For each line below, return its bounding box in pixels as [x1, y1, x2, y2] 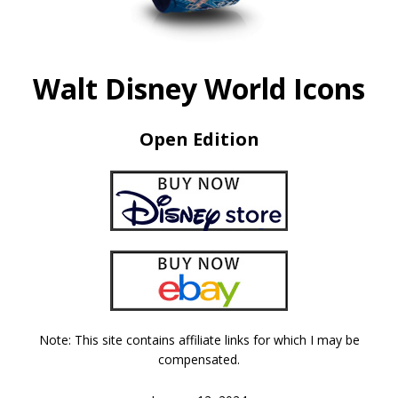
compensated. [158, 350, 240, 368]
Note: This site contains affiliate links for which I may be [38, 330, 360, 348]
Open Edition [139, 126, 259, 151]
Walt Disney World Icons [33, 68, 365, 107]
